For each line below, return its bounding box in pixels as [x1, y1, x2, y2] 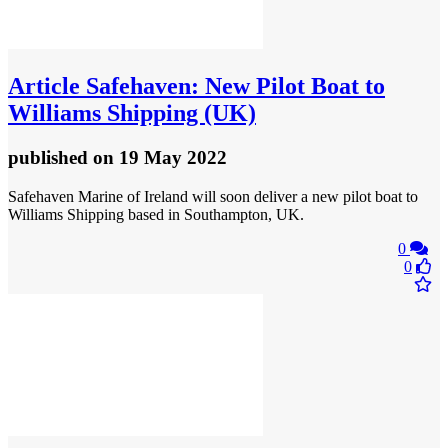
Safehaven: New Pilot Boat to [80, 73, 385, 100]
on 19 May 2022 [93, 146, 227, 168]
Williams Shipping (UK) [8, 100, 256, 127]
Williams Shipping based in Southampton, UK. [8, 205, 304, 223]
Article [8, 73, 80, 100]
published [8, 146, 93, 168]
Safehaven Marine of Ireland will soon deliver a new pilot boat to [8, 187, 418, 205]
